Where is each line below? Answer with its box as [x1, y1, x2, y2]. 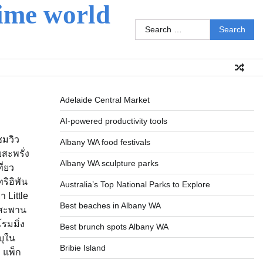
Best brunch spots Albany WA [59, 222, 168, 231]
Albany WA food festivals [59, 137, 150, 147]
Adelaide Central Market [59, 95, 150, 104]
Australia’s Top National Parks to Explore [59, 180, 210, 189]
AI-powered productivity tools [59, 116, 167, 126]
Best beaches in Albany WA [59, 201, 161, 210]
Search [134, 20, 165, 31]
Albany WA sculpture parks [59, 159, 159, 168]
